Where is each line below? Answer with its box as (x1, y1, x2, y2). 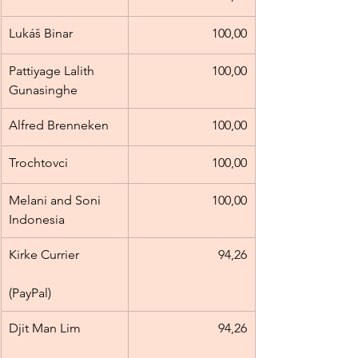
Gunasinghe (9, 82, 78, 98)
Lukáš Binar (9, 26, 73, 42)
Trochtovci (9, 155, 68, 171)
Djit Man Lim (9, 320, 119, 336)
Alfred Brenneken (9, 117, 109, 133)
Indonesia (9, 212, 65, 228)
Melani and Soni (9, 193, 104, 209)
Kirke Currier (9, 247, 117, 263)
